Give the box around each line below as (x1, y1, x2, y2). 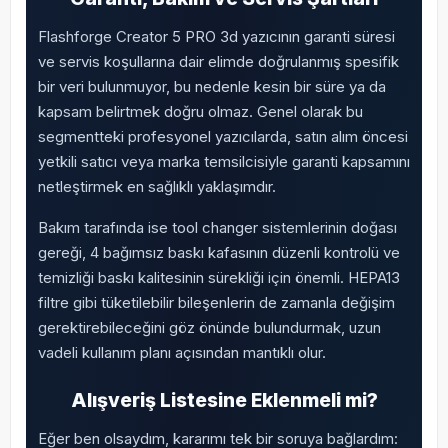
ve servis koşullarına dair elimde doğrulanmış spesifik (37, 52, 399, 71)
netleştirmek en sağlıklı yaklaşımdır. (37, 177, 276, 196)
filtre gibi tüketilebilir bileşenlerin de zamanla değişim (37, 293, 395, 312)
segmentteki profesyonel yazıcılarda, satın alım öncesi (37, 127, 408, 146)
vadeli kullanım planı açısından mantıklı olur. (37, 343, 326, 362)
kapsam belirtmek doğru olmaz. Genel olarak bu (37, 102, 363, 121)
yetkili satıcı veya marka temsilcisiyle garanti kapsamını (37, 152, 410, 171)
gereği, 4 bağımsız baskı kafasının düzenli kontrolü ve (37, 243, 400, 262)
